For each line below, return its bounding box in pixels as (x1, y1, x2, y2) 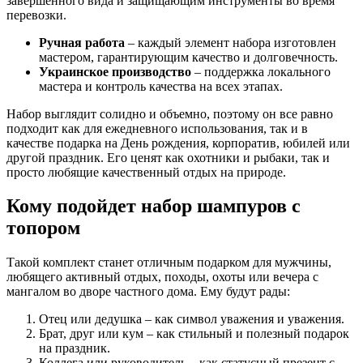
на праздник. (39, 341, 110, 356)
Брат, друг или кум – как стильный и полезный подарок (39, 327, 349, 341)
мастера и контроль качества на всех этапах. (39, 79, 283, 93)
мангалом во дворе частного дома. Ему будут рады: (6, 284, 290, 299)
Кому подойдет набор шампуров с (6, 195, 301, 217)
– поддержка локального (191, 64, 331, 79)
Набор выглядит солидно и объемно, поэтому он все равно (6, 106, 333, 121)
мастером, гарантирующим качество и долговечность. (39, 49, 338, 64)
